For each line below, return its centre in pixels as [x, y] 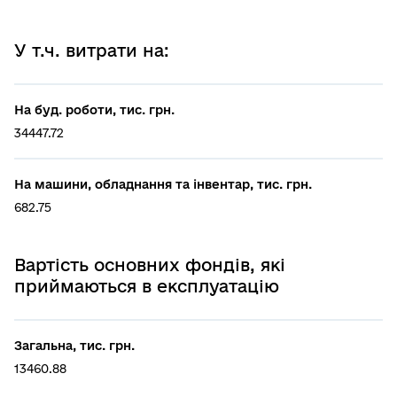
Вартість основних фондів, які [150, 265]
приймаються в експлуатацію [147, 286]
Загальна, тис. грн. [74, 345]
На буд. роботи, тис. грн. [94, 109]
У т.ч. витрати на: [92, 50]
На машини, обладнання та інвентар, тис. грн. [163, 184]
